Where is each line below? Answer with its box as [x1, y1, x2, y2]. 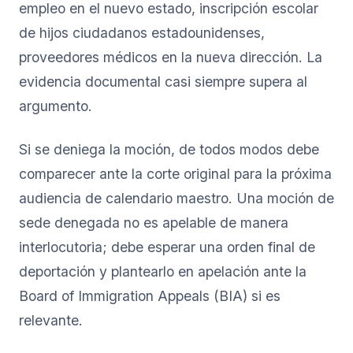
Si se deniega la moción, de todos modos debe [19, 140, 319, 158]
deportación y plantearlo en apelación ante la [19, 262, 307, 280]
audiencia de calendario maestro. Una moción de [19, 189, 334, 206]
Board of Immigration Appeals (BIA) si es [19, 287, 281, 304]
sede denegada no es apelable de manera [19, 214, 288, 231]
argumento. [19, 97, 92, 114]
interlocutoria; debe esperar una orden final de [19, 238, 315, 255]
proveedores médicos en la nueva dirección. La [19, 48, 322, 65]
